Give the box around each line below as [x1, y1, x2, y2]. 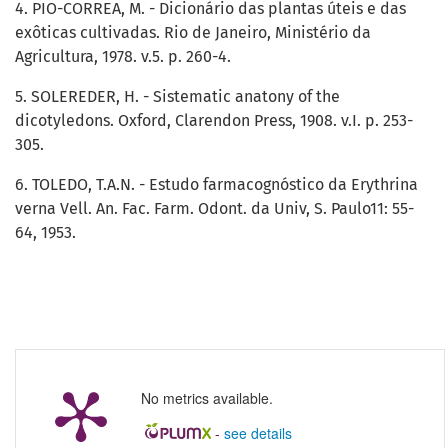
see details [223, 423, 292, 444]
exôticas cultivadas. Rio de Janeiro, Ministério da [15, 23, 371, 43]
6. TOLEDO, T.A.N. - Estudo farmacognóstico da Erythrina [15, 175, 418, 195]
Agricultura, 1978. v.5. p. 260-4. [15, 47, 231, 67]
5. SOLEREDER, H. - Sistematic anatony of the [15, 87, 340, 107]
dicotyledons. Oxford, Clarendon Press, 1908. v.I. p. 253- [15, 111, 413, 131]
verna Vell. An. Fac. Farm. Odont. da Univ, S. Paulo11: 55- [15, 199, 414, 219]
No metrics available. [141, 388, 273, 409]
